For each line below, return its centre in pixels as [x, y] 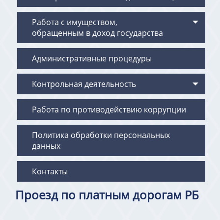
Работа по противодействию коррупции [109, 110]
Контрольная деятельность [84, 84]
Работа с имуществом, [75, 22]
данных [46, 146]
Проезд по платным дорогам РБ [107, 195]
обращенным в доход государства [98, 33]
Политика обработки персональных [101, 135]
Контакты [50, 172]
